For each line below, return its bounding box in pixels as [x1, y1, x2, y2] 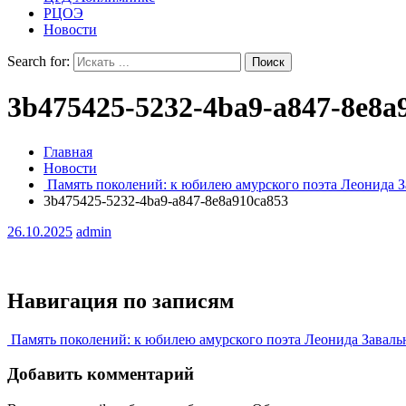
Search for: [7, 53, 70, 69]
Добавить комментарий [7, 364, 194, 384]
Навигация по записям [7, 288, 234, 313]
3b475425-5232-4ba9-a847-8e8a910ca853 [43, 192, 288, 208]
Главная [43, 143, 92, 159]
